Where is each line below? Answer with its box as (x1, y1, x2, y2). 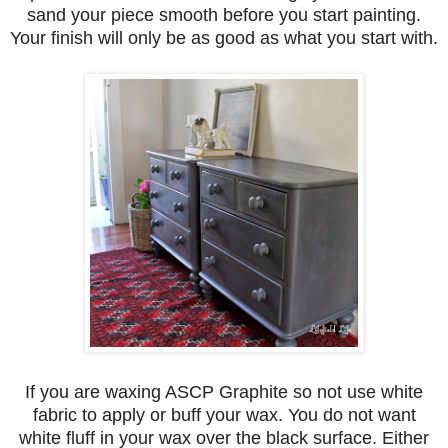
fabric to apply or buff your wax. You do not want (32, 405, 416, 426)
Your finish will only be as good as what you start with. (10, 28, 438, 49)
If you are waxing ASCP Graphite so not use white (25, 382, 423, 403)
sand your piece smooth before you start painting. (27, 5, 421, 26)
